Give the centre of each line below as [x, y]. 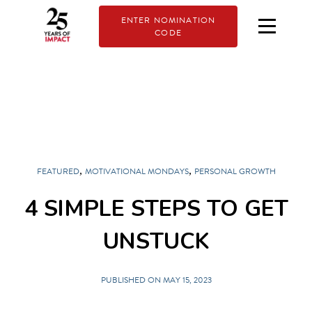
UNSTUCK [156, 242]
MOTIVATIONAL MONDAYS [136, 171]
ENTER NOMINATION [168, 20]
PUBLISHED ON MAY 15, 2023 [156, 280]
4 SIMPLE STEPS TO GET [156, 209]
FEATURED [58, 171]
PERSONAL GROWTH [235, 171]
